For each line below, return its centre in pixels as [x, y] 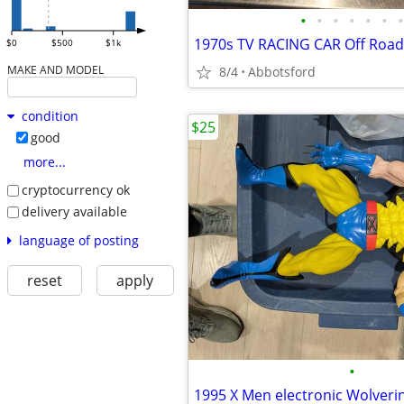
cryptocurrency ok [75, 190]
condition [50, 116]
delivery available [74, 211]
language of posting [78, 240]
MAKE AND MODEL [55, 70]
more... [44, 162]
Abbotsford [282, 72]
